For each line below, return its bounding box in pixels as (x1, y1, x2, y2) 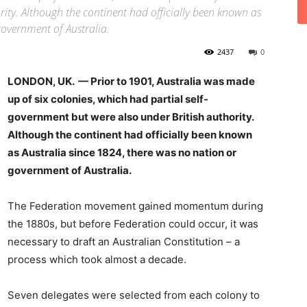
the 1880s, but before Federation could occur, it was (8, 217, 258, 230)
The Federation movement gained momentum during (8, 199, 263, 212)
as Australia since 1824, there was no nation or (8, 146, 236, 159)
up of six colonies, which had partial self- (8, 93, 208, 106)
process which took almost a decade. (8, 253, 186, 266)
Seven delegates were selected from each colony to (8, 288, 260, 302)
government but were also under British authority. (8, 110, 254, 123)
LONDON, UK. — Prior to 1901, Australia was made (8, 75, 255, 88)
